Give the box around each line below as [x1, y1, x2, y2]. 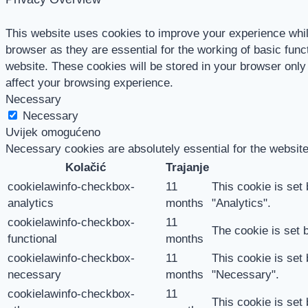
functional [8, 232, 57, 246]
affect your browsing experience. [5, 76, 173, 90]
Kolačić [65, 161, 106, 175]
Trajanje [166, 161, 209, 175]
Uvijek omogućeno [5, 126, 100, 140]
